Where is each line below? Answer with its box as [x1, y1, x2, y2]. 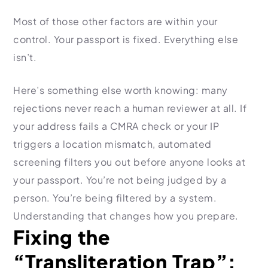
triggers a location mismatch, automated [13, 138, 212, 150]
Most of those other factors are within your [13, 15, 218, 28]
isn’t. [13, 51, 36, 63]
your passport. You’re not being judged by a [13, 173, 227, 186]
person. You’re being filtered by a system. [13, 191, 217, 204]
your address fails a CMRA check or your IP [13, 120, 219, 132]
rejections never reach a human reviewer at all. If [13, 102, 246, 114]
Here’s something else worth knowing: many [13, 84, 228, 96]
